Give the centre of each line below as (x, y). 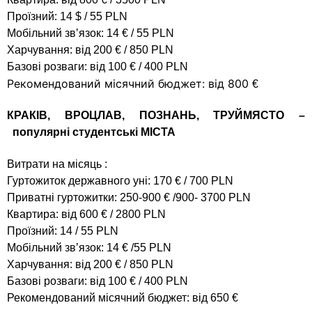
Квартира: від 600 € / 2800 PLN (86, 214)
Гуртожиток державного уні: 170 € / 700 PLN (120, 180)
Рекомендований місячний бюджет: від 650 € (123, 297)
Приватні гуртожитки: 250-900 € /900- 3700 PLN (129, 197)
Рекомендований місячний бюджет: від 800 (130, 84)
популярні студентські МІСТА (93, 132)
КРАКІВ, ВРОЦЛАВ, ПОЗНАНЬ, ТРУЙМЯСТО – (156, 116)
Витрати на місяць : (57, 164)
